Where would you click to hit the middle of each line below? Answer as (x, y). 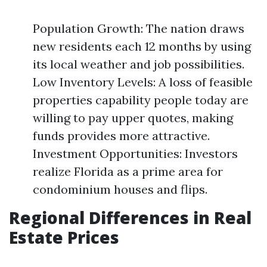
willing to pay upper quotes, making (133, 118)
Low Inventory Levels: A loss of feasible (143, 82)
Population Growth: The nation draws (139, 28)
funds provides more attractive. (121, 136)
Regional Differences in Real (130, 218)
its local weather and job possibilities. (139, 64)
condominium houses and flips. (120, 189)
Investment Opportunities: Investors (135, 153)
